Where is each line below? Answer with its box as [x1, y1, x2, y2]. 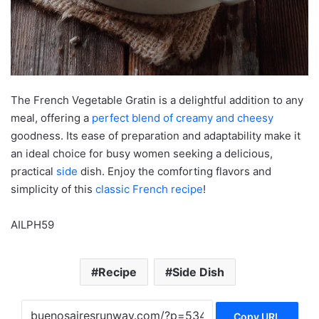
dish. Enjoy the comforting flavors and [78, 164, 271, 178]
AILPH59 [11, 217, 54, 231]
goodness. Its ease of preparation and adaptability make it [11, 128, 300, 142]
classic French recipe [95, 182, 203, 196]
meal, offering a [11, 110, 92, 125]
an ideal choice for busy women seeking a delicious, [11, 146, 273, 160]
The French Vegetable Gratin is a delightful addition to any [11, 93, 303, 107]
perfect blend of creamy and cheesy [92, 110, 273, 125]
